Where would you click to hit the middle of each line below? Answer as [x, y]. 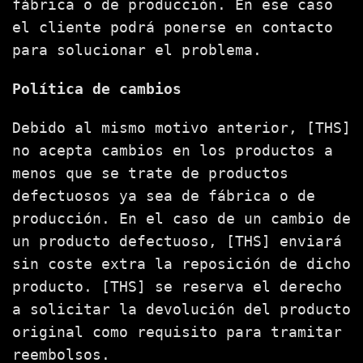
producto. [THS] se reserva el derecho [177, 286]
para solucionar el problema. [137, 50]
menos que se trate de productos [150, 173]
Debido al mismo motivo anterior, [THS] [181, 128]
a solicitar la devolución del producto [181, 309]
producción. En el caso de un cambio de [181, 218]
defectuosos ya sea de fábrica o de [164, 196]
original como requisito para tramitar [177, 332]
